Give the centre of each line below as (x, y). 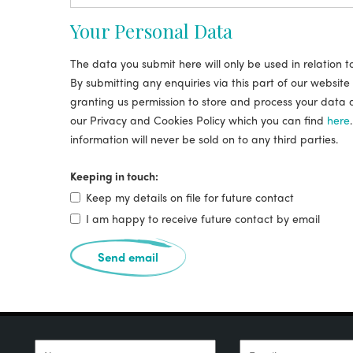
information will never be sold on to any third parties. (204, 139)
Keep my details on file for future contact (190, 197)
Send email (128, 257)
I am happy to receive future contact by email (203, 218)
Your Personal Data (151, 31)
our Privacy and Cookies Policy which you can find (199, 120)
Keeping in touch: (114, 176)
